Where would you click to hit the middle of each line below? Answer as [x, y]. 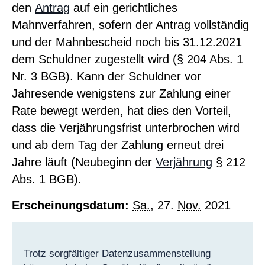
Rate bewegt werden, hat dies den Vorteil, [122, 111]
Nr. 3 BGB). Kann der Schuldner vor [106, 77]
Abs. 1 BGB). [47, 180]
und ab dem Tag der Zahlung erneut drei [118, 145]
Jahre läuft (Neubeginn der [84, 162]
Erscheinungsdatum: [70, 205]
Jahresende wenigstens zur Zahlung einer [121, 94]
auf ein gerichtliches [124, 8]
